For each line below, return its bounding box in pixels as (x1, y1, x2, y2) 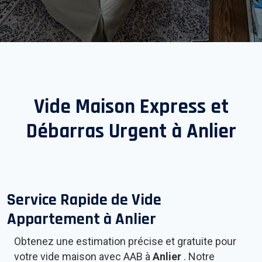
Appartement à (7, 209, 115, 230)
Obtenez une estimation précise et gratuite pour (14, 235, 236, 248)
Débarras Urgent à (26, 118, 187, 145)
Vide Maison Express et (33, 94, 229, 120)
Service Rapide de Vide (7, 189, 161, 211)
